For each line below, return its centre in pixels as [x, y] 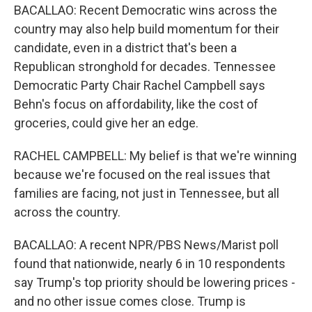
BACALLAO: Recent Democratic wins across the [146, 10]
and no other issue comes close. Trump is [130, 301]
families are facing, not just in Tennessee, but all [147, 193]
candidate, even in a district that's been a [125, 48]
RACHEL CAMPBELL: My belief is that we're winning [155, 156]
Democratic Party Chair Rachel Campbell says [140, 85]
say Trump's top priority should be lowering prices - [155, 282]
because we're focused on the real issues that [142, 174]
